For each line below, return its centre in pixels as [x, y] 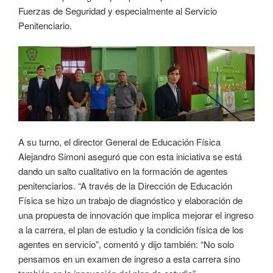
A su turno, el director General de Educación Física [119, 142]
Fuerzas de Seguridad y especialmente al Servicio [118, 10]
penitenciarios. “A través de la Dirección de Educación [125, 186]
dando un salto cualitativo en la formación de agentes [123, 171]
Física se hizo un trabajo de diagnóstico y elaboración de [130, 200]
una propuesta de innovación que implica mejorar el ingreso [136, 215]
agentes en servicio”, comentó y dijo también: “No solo [126, 244]
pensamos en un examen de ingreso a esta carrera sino [129, 259]
